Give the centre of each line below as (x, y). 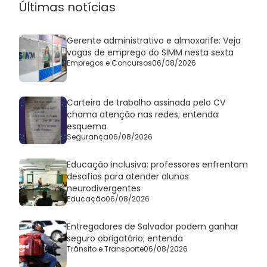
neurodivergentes (104, 189)
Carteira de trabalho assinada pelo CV (146, 103)
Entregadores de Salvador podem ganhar (153, 227)
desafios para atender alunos (128, 177)
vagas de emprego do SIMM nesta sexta (150, 53)
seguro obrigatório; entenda (125, 239)
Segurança (88, 137)
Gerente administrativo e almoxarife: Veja (154, 41)
